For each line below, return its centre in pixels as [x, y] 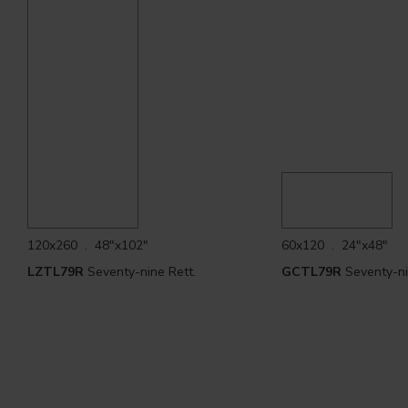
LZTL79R [56, 272]
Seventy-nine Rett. [140, 272]
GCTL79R [311, 272]
